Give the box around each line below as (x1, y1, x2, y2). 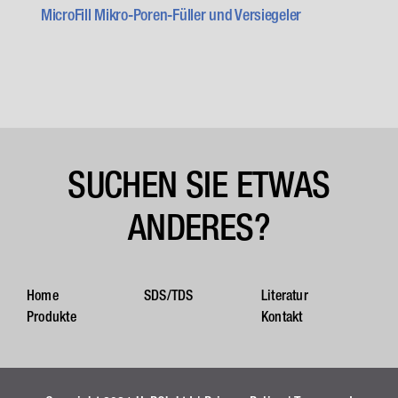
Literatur (260, 287, 308, 304)
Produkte (27, 308, 76, 325)
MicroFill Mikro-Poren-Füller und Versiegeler (41, 5, 302, 25)
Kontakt (260, 308, 303, 325)
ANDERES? (127, 206, 271, 249)
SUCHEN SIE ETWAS (68, 163, 330, 206)
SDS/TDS (143, 287, 194, 304)
